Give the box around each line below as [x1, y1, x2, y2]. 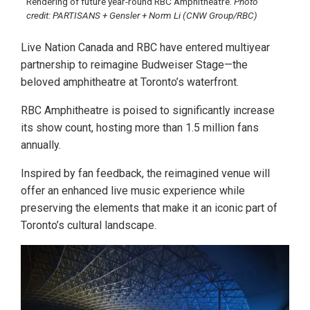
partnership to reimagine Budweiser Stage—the [21, 58, 248, 72]
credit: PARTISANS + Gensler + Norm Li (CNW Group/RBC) [26, 10, 257, 21]
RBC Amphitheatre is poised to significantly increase [21, 104, 275, 118]
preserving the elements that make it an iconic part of [21, 201, 277, 215]
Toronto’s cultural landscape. [21, 219, 156, 232]
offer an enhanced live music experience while [21, 184, 245, 198]
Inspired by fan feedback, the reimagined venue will [21, 167, 270, 181]
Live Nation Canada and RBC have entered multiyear [21, 41, 270, 55]
